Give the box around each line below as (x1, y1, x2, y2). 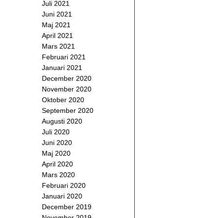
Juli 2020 (42, 128, 70, 136)
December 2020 (42, 74, 91, 82)
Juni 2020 (42, 139, 72, 146)
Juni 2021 (42, 10, 72, 18)
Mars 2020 (42, 171, 75, 179)
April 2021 (42, 32, 73, 39)
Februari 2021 (42, 53, 86, 61)
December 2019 (42, 203, 91, 211)
